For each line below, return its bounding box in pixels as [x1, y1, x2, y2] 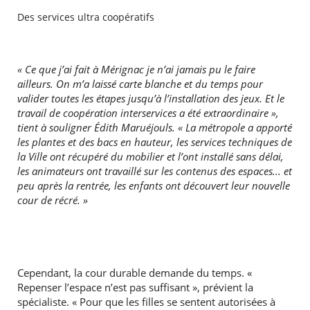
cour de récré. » [17, 193, 88, 208]
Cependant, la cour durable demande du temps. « [17, 266, 252, 280]
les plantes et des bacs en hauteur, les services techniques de [17, 135, 292, 149]
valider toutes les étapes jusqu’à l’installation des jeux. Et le [17, 91, 284, 106]
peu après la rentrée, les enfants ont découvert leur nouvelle [17, 179, 290, 193]
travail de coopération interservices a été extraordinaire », [17, 106, 279, 120]
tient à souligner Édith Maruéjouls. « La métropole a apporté [17, 120, 292, 135]
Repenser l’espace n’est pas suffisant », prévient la [17, 280, 253, 295]
